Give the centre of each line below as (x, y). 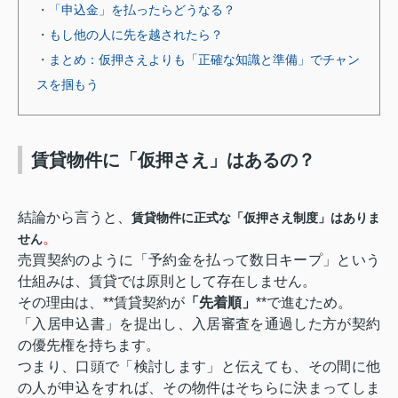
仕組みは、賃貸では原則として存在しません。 (167, 281)
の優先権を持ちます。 (89, 345)
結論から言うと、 (75, 217)
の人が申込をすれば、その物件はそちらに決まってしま (199, 387)
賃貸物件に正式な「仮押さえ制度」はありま (256, 217)
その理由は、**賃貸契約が (101, 302)
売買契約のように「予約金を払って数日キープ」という (199, 259)
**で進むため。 (304, 302)
